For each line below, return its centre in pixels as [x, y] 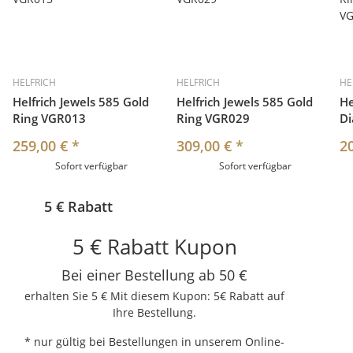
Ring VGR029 [213, 119]
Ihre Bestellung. [154, 313]
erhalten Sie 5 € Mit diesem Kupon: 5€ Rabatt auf [154, 296]
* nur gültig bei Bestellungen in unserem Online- [154, 342]
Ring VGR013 [49, 119]
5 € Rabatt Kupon [154, 247]
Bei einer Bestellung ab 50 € [154, 275]
